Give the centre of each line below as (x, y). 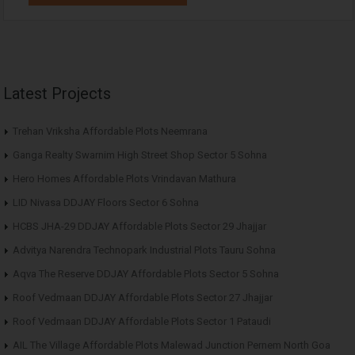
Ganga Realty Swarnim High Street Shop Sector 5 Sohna (140, 155)
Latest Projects (57, 93)
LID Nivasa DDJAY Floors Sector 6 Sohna (106, 202)
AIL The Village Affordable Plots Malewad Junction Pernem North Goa (172, 345)
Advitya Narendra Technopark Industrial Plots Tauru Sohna (144, 250)
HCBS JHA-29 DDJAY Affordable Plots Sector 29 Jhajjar (139, 226)
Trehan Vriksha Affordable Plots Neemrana (110, 131)
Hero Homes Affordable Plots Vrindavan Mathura (124, 178)
